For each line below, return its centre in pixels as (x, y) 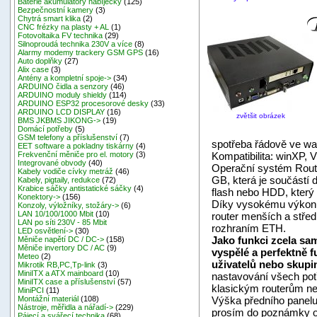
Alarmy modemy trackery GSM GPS (81, 53)
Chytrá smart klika (50, 19)
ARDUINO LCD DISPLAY (62, 112)
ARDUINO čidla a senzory (63, 87)
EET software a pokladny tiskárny (76, 146)
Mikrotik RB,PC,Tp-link (57, 265)
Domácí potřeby (46, 129)
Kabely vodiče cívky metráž (66, 172)
